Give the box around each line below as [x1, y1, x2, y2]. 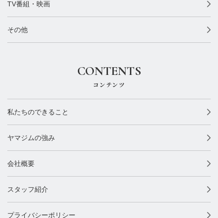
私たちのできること [7, 108, 69, 116]
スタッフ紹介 [7, 185, 48, 194]
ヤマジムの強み [7, 134, 55, 142]
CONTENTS [77, 63, 141, 79]
